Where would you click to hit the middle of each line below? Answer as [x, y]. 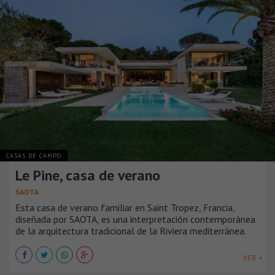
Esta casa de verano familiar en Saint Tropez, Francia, [125, 207]
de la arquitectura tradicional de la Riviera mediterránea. [131, 230]
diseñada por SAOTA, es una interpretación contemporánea [135, 219]
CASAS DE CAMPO [34, 155]
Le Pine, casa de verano [88, 175]
